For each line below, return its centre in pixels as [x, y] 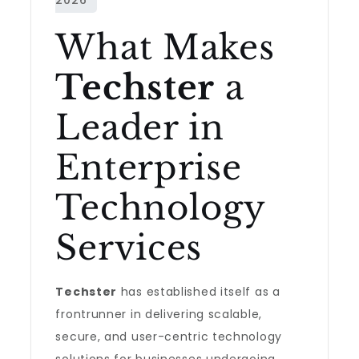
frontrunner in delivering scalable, [159, 314]
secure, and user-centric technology [169, 337]
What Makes [165, 47]
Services [129, 248]
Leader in [140, 127]
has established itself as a [199, 292]
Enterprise [149, 167]
